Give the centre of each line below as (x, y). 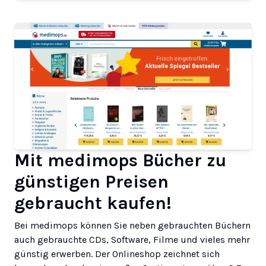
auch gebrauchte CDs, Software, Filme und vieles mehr (132, 239)
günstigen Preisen (91, 181)
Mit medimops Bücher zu (120, 160)
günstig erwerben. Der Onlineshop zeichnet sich (117, 254)
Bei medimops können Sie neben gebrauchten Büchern (132, 225)
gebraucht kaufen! (93, 203)
